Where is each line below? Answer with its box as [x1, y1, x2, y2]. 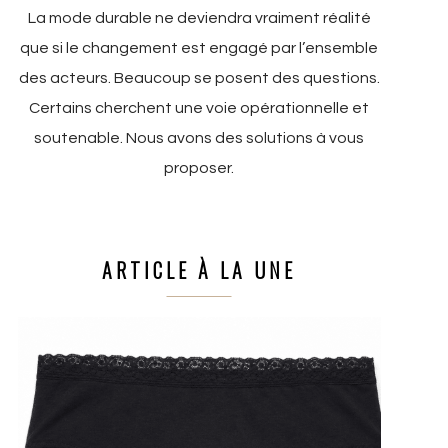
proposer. [164, 159, 235, 176]
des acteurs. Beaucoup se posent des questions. [18, 69, 380, 86]
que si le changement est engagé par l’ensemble [20, 39, 379, 56]
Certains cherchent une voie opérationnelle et [29, 99, 370, 116]
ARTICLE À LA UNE [102, 255, 297, 286]
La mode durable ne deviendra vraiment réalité [27, 9, 371, 26]
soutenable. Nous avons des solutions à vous [34, 129, 365, 146]
